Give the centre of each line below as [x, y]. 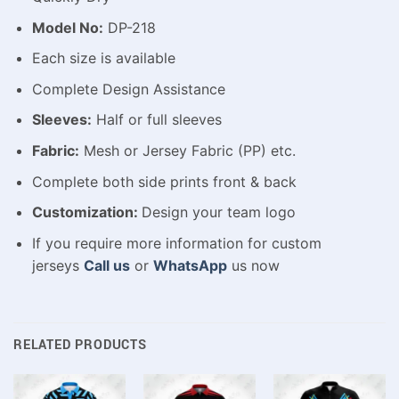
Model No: [67, 27]
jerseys [57, 265]
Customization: [86, 212]
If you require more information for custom [176, 243]
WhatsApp [190, 265]
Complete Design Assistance [128, 89]
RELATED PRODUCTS [80, 345]
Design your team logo [218, 212]
